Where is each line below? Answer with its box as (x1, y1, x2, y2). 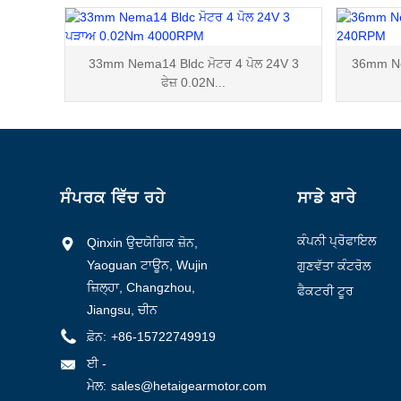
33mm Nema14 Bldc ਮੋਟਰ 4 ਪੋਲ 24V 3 (88, 56, 299, 72)
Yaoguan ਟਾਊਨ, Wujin (87, 258, 209, 273)
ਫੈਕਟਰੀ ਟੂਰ (296, 284, 354, 299)
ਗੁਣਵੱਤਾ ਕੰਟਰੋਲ (296, 259, 371, 274)
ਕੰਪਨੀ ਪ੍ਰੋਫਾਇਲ (296, 234, 376, 249)
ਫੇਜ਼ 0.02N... (161, 75, 226, 90)
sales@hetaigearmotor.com (111, 379, 268, 394)
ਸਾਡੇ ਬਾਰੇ (296, 189, 356, 208)
